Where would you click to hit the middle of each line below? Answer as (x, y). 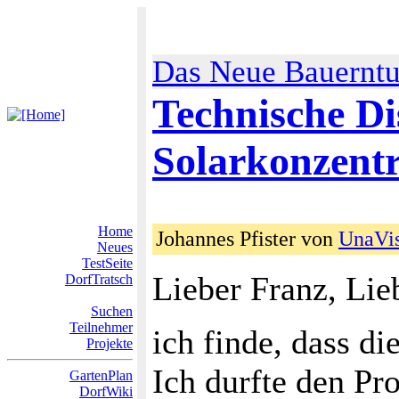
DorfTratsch (99, 279)
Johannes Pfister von (247, 239)
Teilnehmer (101, 327)
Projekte (110, 343)
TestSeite (107, 263)
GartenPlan (101, 375)
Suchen (112, 311)
